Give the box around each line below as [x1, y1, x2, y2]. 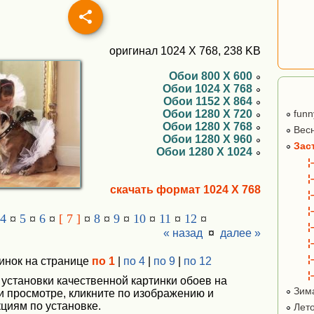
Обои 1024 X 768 [163, 83, 255, 95]
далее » [220, 227, 261, 239]
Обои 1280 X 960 [163, 133, 255, 145]
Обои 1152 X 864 [163, 95, 255, 107]
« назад [163, 227, 203, 239]
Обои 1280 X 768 [163, 121, 255, 132]
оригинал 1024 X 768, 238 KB [109, 45, 261, 57]
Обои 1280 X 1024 [156, 146, 255, 158]
